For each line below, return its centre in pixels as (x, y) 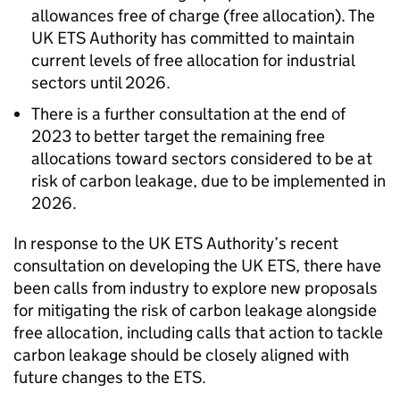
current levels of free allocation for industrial (193, 60)
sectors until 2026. (101, 83)
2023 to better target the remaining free (178, 136)
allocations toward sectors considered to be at (202, 158)
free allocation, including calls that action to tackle (198, 333)
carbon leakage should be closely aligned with (181, 355)
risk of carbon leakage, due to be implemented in (208, 181)
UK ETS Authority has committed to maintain (193, 38)
